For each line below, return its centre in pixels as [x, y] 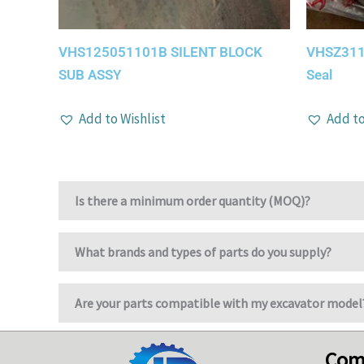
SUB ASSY [90, 75]
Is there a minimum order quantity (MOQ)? [193, 201]
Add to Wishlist [122, 118]
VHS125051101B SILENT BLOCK [160, 52]
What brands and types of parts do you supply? [203, 252]
